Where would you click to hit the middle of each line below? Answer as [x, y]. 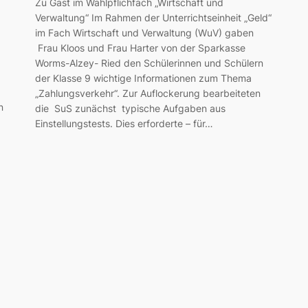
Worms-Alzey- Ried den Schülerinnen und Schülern [150, 63]
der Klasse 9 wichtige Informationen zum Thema [143, 78]
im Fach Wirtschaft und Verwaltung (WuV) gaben [145, 32]
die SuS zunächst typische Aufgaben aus [130, 108]
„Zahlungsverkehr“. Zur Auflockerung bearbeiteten [147, 93]
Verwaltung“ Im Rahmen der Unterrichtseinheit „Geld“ [153, 17]
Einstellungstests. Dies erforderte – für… [124, 123]
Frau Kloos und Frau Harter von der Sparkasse [140, 47]
